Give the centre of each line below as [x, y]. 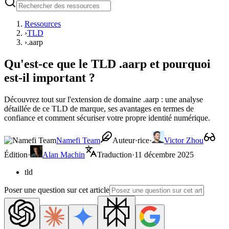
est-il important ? [50, 77]
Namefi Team [78, 140]
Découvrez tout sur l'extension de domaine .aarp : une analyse [104, 99]
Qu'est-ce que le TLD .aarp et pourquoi [107, 64]
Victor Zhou [184, 140]
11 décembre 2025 [164, 154]
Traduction [114, 154]
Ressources [43, 24]
